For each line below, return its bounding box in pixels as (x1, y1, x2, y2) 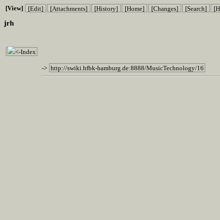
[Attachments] (49, 4, 89, 12)
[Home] (123, 4, 146, 12)
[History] (93, 4, 119, 12)
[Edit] (27, 4, 45, 12)
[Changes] (150, 4, 180, 12)
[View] (5, 4, 23, 12)
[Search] (184, 4, 208, 12)
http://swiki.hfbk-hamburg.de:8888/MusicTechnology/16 (51, 64, 204, 72)
